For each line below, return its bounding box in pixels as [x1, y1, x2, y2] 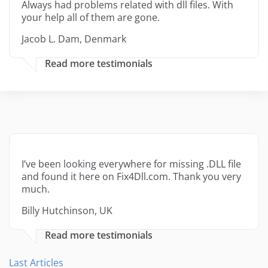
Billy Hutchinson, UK [22, 204, 112, 218]
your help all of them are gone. [22, 11, 160, 25]
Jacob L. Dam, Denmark [22, 32, 126, 46]
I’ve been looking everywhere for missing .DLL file [22, 157, 241, 171]
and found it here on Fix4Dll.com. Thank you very [22, 170, 241, 184]
